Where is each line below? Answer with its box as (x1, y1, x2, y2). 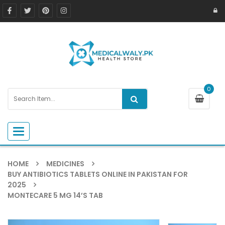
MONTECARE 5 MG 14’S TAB (8, 190, 103, 200)
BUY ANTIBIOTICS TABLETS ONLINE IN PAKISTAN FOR (8, 169, 188, 179)
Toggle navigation (18, 126, 77, 136)
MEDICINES (46, 158, 84, 169)
